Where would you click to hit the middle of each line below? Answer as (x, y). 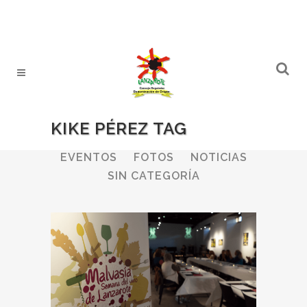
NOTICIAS (219, 157)
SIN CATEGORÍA (153, 175)
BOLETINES (210, 138)
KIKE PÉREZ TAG (119, 128)
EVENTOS (88, 157)
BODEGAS (131, 138)
